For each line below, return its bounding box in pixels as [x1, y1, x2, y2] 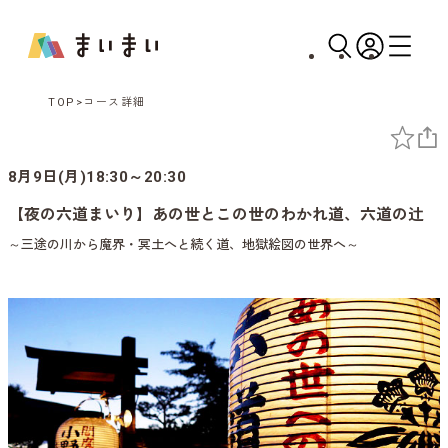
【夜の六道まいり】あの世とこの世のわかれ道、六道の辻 [8, 205, 424, 224]
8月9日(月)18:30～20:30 [8, 168, 187, 186]
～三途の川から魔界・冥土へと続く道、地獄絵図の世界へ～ [8, 237, 359, 253]
